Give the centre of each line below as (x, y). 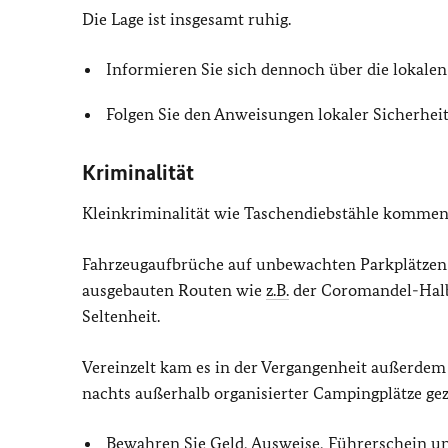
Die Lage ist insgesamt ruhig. (186, 19)
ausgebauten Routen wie (174, 290)
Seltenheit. (121, 316)
